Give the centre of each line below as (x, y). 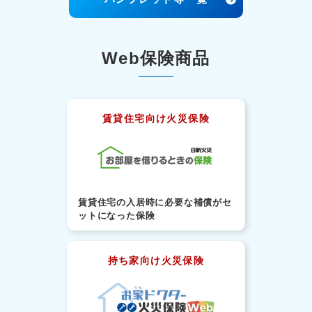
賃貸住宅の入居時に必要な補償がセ (155, 202)
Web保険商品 (156, 58)
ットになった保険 (117, 215)
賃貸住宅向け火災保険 (156, 119)
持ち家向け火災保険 (156, 260)
